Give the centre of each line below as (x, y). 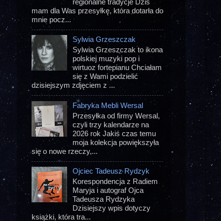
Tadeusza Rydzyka (104, 199)
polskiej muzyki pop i (106, 59)
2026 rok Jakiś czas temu (114, 133)
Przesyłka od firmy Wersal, (116, 115)
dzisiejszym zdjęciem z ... (73, 85)
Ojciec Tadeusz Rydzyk (111, 171)
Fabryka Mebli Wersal (108, 105)
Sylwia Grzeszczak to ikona (118, 50)
